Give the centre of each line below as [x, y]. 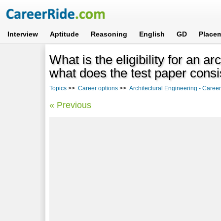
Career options [98, 88]
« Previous [71, 105]
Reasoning [109, 34]
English [152, 34]
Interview [23, 34]
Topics [58, 88]
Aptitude [65, 34]
